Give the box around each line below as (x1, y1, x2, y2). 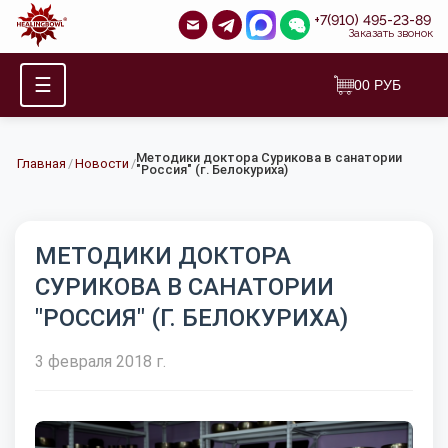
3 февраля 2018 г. (35, 351, 166, 371)
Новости (75, 155, 129, 171)
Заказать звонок (348, 26, 433, 41)
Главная (17, 155, 66, 171)
